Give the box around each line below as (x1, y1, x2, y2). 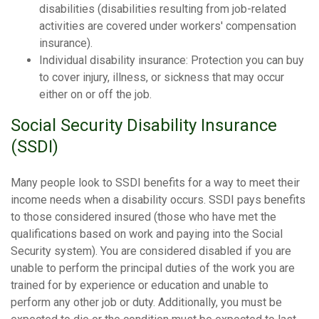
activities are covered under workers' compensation (39, 19, 296, 33)
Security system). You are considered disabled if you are (11, 244, 291, 258)
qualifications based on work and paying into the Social (11, 226, 283, 241)
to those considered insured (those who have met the (11, 209, 276, 224)
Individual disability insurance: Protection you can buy (39, 53, 304, 67)
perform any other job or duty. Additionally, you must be (11, 295, 282, 309)
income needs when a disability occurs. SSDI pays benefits (11, 192, 305, 206)
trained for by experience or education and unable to (11, 278, 268, 292)
